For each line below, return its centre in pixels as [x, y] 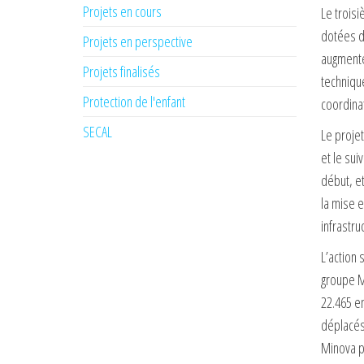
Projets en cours [122, 11]
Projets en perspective [138, 41]
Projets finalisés [121, 71]
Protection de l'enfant [134, 102]
